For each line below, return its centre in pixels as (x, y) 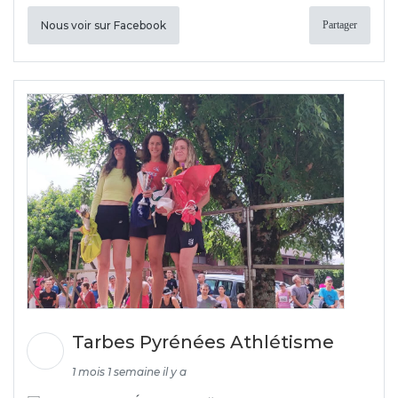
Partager (340, 24)
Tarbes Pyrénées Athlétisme (205, 342)
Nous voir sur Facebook (103, 25)
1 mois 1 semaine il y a (129, 372)
